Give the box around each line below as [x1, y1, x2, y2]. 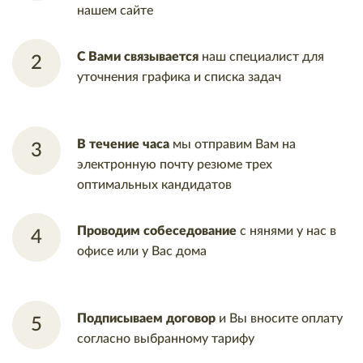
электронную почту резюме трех [77, 157, 272, 171]
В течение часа [77, 137, 169, 151]
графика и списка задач [139, 70, 281, 83]
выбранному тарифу [130, 331, 254, 345]
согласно [77, 331, 130, 345]
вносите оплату [247, 311, 343, 325]
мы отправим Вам [169, 137, 279, 151]
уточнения [77, 70, 139, 83]
